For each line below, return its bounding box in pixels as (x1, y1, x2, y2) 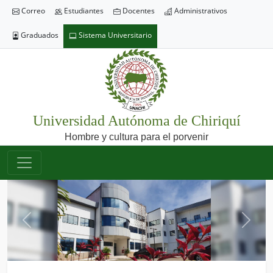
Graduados (19, 29, 58, 40)
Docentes (121, 5, 155, 16)
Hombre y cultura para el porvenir (65, 132, 208, 142)
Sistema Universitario (77, 29, 152, 40)
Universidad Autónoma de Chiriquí (32, 113, 241, 129)
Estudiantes (62, 5, 104, 16)
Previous (26, 220, 66, 234)
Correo (19, 5, 45, 16)
